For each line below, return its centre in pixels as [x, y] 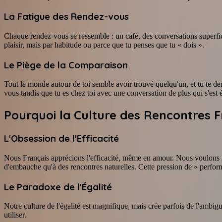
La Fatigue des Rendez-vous [66, 17]
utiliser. [15, 215]
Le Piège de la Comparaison [66, 65]
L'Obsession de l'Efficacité [61, 139]
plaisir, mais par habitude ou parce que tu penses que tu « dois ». [104, 45]
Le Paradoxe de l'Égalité [58, 187]
